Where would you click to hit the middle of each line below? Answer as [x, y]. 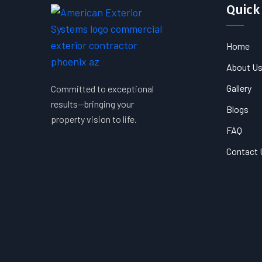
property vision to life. [94, 119]
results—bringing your [92, 104]
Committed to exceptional [102, 89]
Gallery [239, 88]
